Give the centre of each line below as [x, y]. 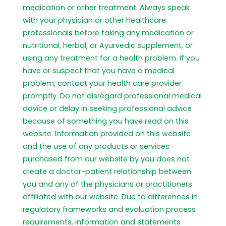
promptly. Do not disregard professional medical [112, 96]
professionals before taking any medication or [108, 33]
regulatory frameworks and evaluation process [109, 209]
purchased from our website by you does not [106, 159]
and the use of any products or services [96, 146]
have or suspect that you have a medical [99, 71]
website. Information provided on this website [107, 134]
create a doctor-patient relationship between [107, 172]
